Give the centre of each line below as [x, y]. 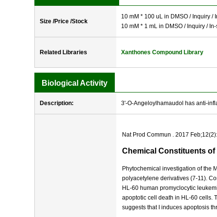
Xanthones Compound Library [162, 52]
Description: [57, 103]
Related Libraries [63, 52]
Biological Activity [75, 83]
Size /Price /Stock [64, 21]
